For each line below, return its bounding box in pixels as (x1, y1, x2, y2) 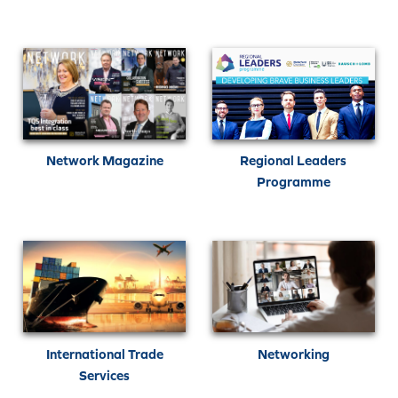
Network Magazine (45, 153, 163, 169)
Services (79, 367, 131, 383)
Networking (257, 346, 330, 362)
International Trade (45, 346, 163, 362)
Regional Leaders (240, 153, 347, 169)
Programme (256, 174, 330, 190)
